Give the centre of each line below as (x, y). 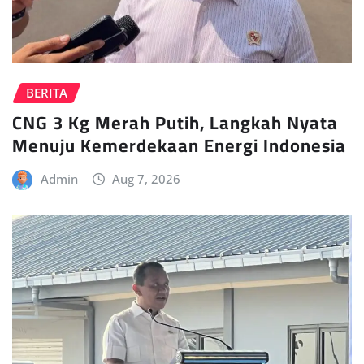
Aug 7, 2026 (147, 178)
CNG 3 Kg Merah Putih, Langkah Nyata (175, 122)
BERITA (47, 93)
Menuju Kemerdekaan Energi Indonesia (179, 145)
